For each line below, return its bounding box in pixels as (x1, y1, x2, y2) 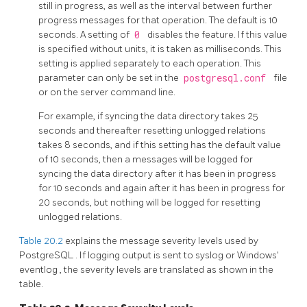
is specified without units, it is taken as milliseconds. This (38, 42, 282, 55)
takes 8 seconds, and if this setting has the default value (38, 138, 281, 151)
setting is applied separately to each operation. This (38, 57, 261, 69)
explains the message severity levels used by (65, 234, 258, 247)
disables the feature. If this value (147, 28, 287, 40)
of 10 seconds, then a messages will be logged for (38, 153, 253, 165)
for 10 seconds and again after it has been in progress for (38, 182, 285, 194)
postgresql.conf (183, 71, 271, 84)
